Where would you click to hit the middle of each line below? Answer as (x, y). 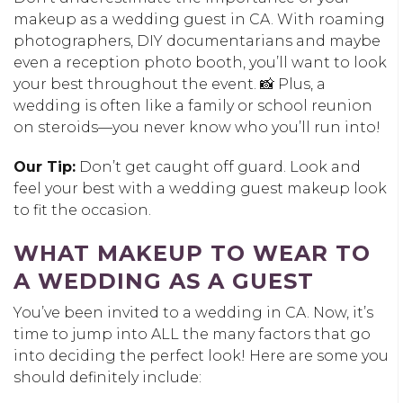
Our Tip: (45, 166)
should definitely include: (107, 377)
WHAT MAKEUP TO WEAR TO (192, 253)
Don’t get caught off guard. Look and (218, 166)
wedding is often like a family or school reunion (193, 105)
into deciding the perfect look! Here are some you (201, 355)
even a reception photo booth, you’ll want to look (200, 62)
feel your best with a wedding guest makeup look (200, 188)
